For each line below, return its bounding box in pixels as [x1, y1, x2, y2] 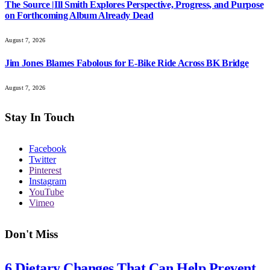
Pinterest [29, 165, 61, 176]
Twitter [29, 154, 56, 165]
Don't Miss [5, 227, 58, 240]
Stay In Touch [5, 111, 75, 124]
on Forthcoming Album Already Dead [5, 10, 154, 20]
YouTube [29, 187, 64, 198]
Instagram [29, 176, 66, 187]
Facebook [29, 143, 66, 154]
